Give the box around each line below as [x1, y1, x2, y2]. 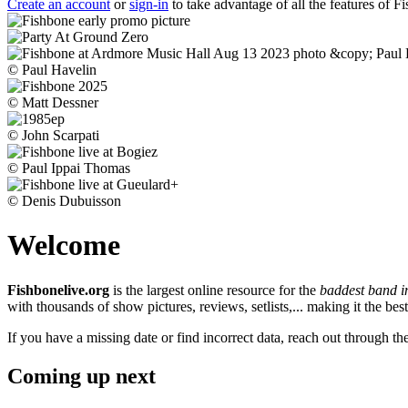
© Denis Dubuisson [7, 193, 121, 209]
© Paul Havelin [7, 62, 97, 77]
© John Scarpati [7, 127, 99, 143]
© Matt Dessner [7, 95, 98, 110]
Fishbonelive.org [7, 281, 109, 298]
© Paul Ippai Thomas [7, 160, 130, 176]
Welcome [7, 229, 120, 262]
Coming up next [7, 363, 156, 388]
